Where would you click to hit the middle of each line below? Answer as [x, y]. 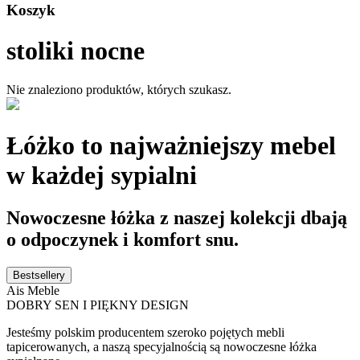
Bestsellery [39, 276]
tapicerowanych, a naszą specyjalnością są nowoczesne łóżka [162, 347]
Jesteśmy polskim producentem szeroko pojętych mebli [145, 333]
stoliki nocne [76, 50]
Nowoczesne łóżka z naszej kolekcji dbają [177, 218]
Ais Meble [33, 291]
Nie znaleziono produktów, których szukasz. [119, 90]
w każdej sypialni [102, 175]
